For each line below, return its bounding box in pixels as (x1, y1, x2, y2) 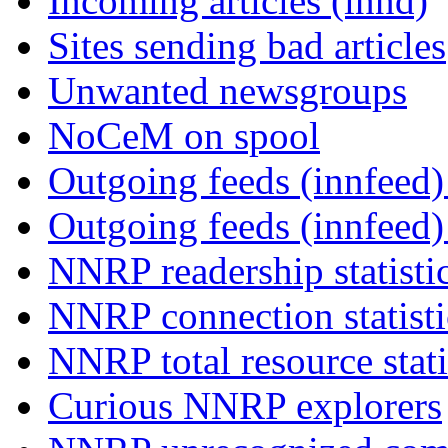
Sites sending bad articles (48, 24, 446, 68)
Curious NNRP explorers (48, 384, 442, 428)
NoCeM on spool (48, 114, 320, 158)
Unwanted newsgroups (48, 69, 407, 113)
